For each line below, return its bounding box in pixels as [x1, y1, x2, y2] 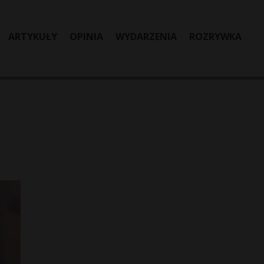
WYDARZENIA [115, 30, 177, 43]
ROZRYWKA [189, 30, 242, 43]
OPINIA [70, 30, 103, 43]
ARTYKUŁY [8, 30, 57, 43]
